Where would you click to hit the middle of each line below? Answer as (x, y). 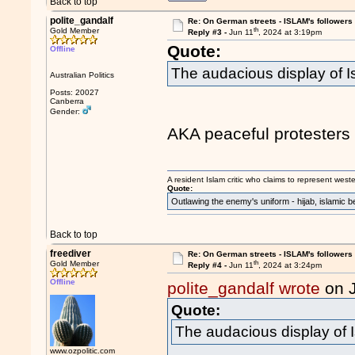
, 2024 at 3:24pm (290, 265)
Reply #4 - (208, 265)
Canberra (67, 101)
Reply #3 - (208, 32)
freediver (71, 254)
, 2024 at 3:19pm (290, 32)
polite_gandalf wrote (244, 288)
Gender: (67, 111)
